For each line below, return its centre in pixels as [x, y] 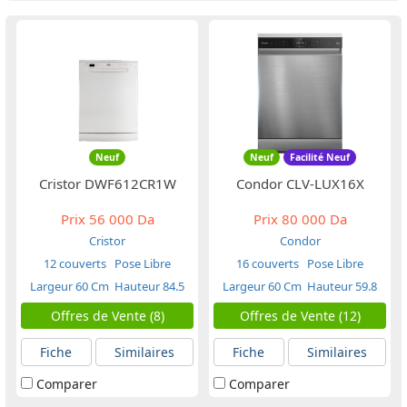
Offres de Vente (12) [300, 316]
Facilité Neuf [319, 158]
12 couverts [75, 263]
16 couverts [268, 263]
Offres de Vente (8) [107, 316]
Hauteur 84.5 [149, 286]
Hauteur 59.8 [342, 286]
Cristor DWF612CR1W [107, 184]
